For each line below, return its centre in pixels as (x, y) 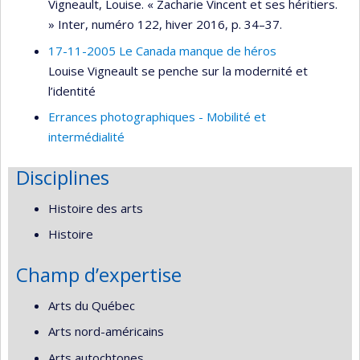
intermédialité (86, 137)
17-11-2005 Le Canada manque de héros (162, 50)
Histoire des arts (96, 208)
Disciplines (63, 178)
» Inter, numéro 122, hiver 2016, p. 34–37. (165, 25)
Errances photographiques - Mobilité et (157, 117)
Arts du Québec (92, 305)
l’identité (72, 90)
